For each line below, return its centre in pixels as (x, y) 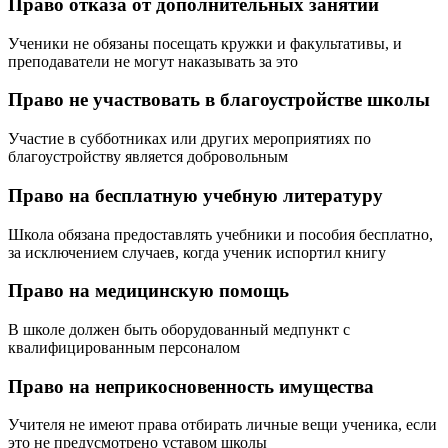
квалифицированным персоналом (124, 348)
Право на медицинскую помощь (148, 291)
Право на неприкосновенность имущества (191, 386)
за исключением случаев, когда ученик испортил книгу (197, 252)
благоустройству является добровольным (148, 157)
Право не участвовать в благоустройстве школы (219, 100)
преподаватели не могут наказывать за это (153, 61)
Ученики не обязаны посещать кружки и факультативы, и (205, 43)
